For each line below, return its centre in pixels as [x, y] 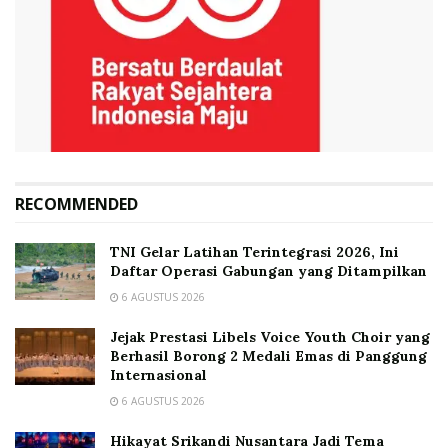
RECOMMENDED [76, 203]
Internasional [158, 374]
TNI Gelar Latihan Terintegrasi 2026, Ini [254, 251]
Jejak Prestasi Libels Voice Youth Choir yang [270, 336]
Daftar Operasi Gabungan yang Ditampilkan [268, 270]
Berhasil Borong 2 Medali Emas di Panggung [268, 355]
